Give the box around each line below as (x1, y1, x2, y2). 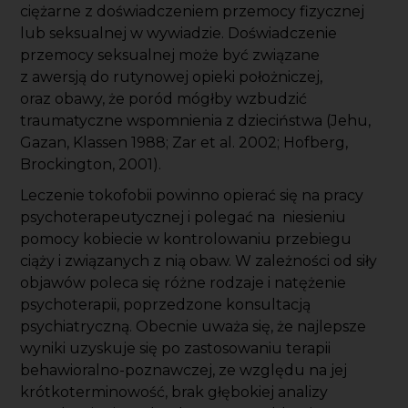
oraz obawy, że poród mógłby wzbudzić (20, 90, 308, 108)
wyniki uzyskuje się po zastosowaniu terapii (20, 340, 331, 358)
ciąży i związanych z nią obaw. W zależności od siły (20, 252, 378, 270)
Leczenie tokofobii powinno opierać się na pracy (20, 187, 364, 205)
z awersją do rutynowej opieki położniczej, (20, 68, 323, 87)
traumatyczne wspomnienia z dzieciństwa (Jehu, (20, 112, 372, 130)
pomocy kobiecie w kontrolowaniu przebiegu (20, 230, 352, 249)
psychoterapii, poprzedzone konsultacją (20, 296, 311, 314)
